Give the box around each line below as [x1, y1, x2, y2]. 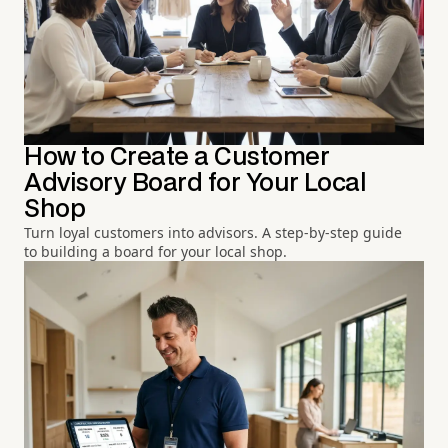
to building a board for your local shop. [24, 242, 287, 262]
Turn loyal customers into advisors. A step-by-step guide [24, 223, 402, 243]
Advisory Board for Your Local [24, 172, 367, 196]
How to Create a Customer [24, 146, 330, 170]
